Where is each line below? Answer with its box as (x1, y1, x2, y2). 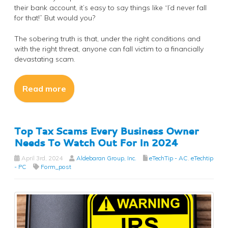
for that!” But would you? (14, 13, 95, 23)
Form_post (41, 163, 71, 171)
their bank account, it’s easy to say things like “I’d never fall (14, 3, 207, 13)
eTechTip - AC (149, 154, 188, 162)
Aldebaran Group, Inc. (76, 154, 136, 162)
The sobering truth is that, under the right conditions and (14, 34, 201, 44)
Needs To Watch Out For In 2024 (14, 136, 179, 150)
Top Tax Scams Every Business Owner (14, 124, 199, 138)
